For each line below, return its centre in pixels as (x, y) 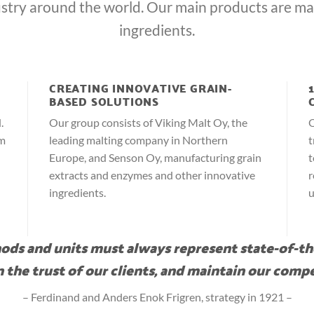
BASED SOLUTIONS (104, 101)
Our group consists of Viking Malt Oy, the (148, 122)
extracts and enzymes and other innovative (152, 175)
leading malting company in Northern (138, 139)
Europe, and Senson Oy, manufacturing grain (155, 157)
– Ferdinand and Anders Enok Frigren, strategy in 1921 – (157, 297)
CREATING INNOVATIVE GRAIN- (141, 88)
